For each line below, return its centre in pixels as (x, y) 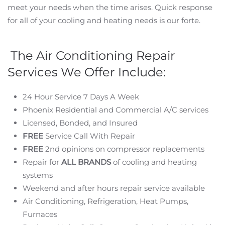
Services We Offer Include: (87, 72)
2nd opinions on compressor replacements (124, 149)
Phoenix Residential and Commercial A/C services (116, 110)
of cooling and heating (154, 162)
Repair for (42, 162)
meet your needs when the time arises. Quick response (110, 7)
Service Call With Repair (89, 136)
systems (38, 175)
